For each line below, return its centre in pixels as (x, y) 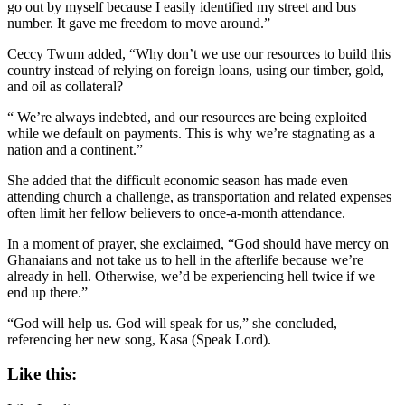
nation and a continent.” (75, 149)
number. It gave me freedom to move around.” (139, 23)
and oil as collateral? (65, 86)
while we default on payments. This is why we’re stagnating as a (191, 133)
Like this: (42, 374)
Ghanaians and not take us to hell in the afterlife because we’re (185, 259)
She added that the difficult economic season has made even (178, 180)
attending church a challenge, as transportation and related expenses (199, 196)
